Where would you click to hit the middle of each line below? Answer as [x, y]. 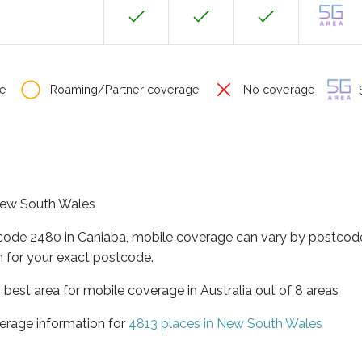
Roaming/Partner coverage [123, 89]
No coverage [278, 89]
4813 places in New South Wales [225, 323]
